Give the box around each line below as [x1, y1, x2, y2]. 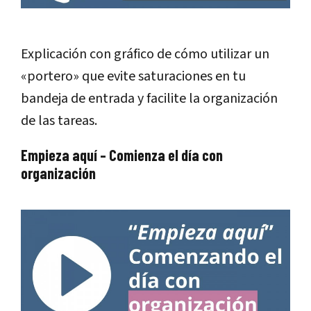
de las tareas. [21, 111, 97, 131]
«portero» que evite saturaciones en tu [21, 67, 246, 87]
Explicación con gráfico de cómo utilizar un [21, 44, 269, 65]
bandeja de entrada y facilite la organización [21, 89, 278, 109]
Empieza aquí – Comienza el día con [21, 146, 223, 165]
